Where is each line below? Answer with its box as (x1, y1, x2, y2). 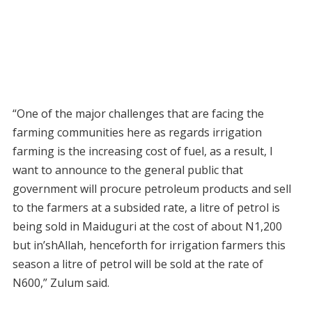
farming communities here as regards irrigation (12, 125, 262, 141)
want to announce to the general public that (12, 162, 243, 178)
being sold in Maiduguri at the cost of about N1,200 (12, 219, 282, 235)
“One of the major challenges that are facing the (12, 106, 264, 122)
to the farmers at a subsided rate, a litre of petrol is (12, 200, 280, 216)
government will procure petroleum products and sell (12, 181, 291, 197)
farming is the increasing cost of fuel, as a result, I (12, 143, 273, 159)
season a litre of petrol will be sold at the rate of (12, 256, 263, 272)
